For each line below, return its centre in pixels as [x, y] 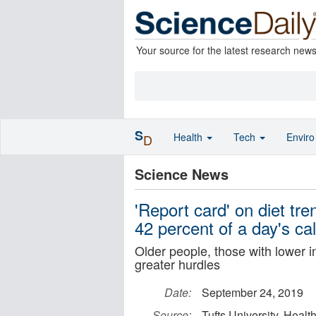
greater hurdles [177, 264]
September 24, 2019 [253, 292]
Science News [182, 174]
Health [189, 137]
